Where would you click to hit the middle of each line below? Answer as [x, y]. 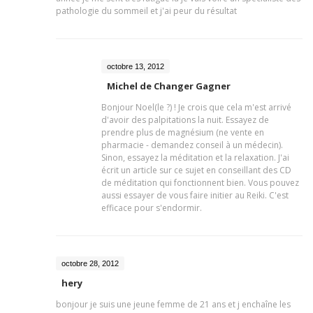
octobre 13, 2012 [136, 66]
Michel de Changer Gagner [169, 86]
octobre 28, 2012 [90, 263]
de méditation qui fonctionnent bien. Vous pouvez [200, 183]
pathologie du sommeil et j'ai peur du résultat [146, 11]
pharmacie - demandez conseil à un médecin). [192, 145]
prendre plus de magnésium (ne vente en [183, 132]
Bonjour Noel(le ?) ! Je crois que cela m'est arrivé [196, 107]
